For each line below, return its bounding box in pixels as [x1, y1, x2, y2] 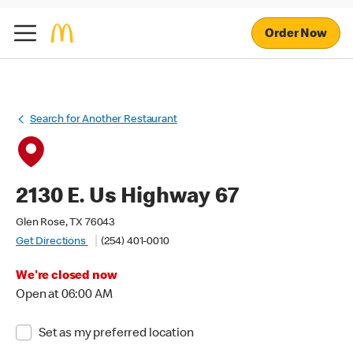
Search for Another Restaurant [30, 114, 177, 125]
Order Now [265, 28, 327, 41]
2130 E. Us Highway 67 [16, 187, 239, 209]
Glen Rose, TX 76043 [16, 217, 116, 229]
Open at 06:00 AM [16, 289, 113, 302]
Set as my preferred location [38, 328, 194, 340]
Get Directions [16, 236, 88, 247]
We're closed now [16, 270, 117, 283]
